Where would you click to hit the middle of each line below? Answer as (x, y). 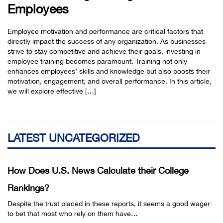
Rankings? (28, 188)
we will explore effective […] (52, 91)
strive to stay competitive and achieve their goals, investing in (104, 51)
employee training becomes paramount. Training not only (97, 61)
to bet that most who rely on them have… (73, 213)
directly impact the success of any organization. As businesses (107, 41)
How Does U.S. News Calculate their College (98, 170)
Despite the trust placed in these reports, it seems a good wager (109, 203)
